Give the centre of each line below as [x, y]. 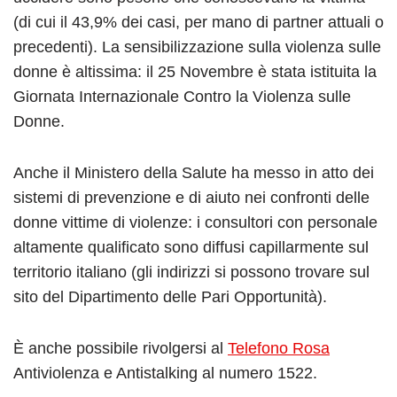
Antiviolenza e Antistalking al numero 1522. [165, 374]
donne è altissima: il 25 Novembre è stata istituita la [195, 72]
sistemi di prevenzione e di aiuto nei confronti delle [191, 198]
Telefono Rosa [279, 349]
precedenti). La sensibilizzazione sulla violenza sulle [197, 47]
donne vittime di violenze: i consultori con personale [195, 223]
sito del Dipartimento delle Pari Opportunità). [170, 297]
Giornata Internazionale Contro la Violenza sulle [182, 97]
